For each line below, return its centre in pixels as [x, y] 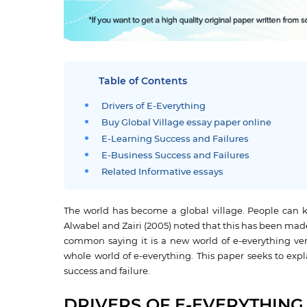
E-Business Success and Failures [176, 156]
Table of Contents [143, 81]
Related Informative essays [163, 172]
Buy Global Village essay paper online [187, 123]
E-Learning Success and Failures [175, 139]
